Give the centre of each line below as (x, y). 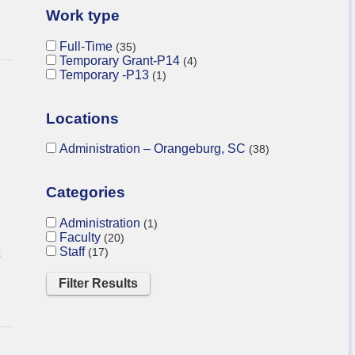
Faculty (81, 237)
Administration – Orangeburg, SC (154, 149)
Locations (82, 118)
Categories (85, 192)
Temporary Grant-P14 (121, 60)
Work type (82, 16)
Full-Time (87, 46)
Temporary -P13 (105, 74)
